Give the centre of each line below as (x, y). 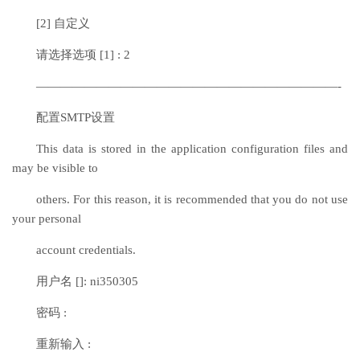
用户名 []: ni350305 (87, 281)
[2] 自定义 (63, 23)
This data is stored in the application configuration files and (192, 149)
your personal (47, 219)
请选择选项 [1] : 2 (83, 55)
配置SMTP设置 (76, 117)
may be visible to (55, 168)
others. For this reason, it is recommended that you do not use (192, 199)
